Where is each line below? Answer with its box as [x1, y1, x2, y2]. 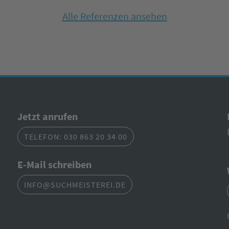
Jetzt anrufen [17, 110, 78, 123]
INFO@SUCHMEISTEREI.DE [24, 179, 126, 190]
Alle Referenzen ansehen [62, 10, 167, 22]
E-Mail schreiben [17, 158, 91, 171]
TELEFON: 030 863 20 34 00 [24, 131, 127, 142]
